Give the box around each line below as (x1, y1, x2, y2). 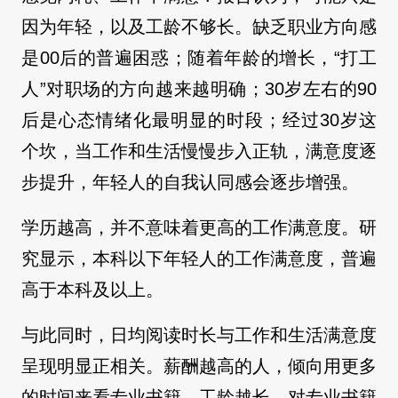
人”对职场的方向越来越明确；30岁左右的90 (21, 78, 377, 99)
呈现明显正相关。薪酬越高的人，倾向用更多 (21, 355, 377, 376)
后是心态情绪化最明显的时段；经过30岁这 (21, 109, 377, 130)
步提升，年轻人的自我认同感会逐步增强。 (21, 171, 359, 192)
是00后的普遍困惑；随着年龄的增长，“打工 (21, 47, 377, 68)
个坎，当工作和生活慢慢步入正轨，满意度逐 (21, 140, 377, 161)
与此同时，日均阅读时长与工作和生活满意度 (21, 324, 377, 345)
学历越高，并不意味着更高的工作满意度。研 (21, 217, 377, 237)
